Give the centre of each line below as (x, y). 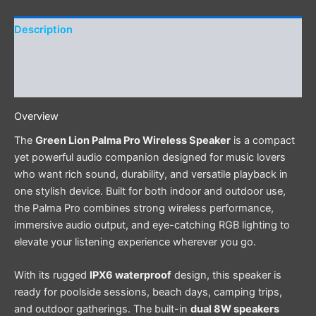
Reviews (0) (44, 84)
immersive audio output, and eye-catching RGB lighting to (152, 225)
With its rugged (52, 275)
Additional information (71, 57)
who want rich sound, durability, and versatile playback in (151, 175)
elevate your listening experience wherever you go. (135, 242)
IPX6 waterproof (130, 275)
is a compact (263, 141)
